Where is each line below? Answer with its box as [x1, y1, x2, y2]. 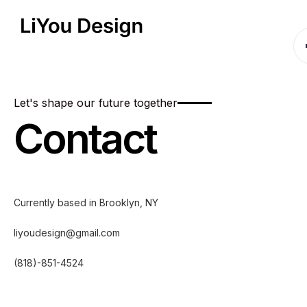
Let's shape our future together [14, 96, 178, 110]
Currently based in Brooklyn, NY [14, 197, 158, 208]
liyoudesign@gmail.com [14, 227, 120, 238]
